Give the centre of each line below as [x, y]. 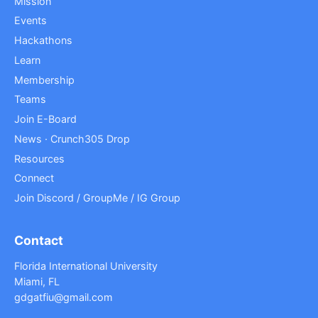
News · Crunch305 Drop [72, 138]
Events [31, 21]
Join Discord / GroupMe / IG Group [97, 198]
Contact [39, 240]
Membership [44, 79]
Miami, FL [37, 281]
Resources [39, 158]
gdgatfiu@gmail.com [64, 297]
